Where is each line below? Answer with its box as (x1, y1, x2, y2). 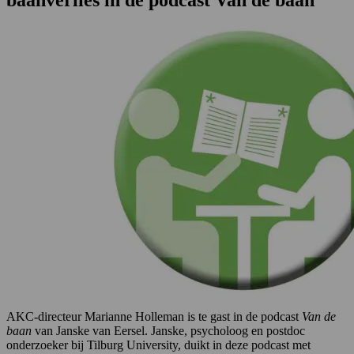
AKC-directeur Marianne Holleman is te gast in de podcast (6, 309, 299, 323)
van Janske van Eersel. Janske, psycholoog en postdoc (32, 323, 305, 337)
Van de (299, 309, 336, 323)
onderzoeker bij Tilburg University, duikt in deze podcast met (6, 337, 311, 352)
